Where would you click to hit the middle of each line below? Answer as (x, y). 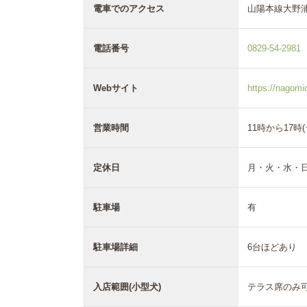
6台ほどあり (272, 247)
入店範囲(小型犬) (127, 286)
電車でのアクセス (129, 8)
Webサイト (116, 88)
